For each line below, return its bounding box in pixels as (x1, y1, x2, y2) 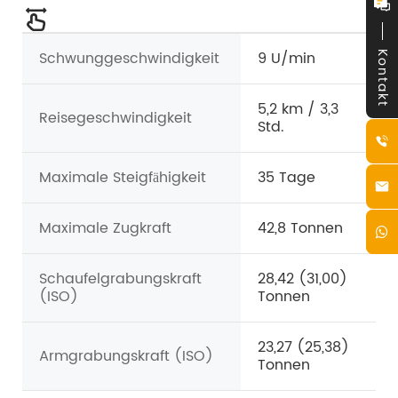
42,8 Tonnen (258, 217, 343, 241)
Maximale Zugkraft (39, 217, 171, 241)
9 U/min (258, 47, 315, 71)
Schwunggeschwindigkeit (39, 47, 219, 71)
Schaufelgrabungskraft (39, 267, 202, 291)
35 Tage (258, 166, 315, 190)
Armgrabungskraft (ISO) (39, 345, 213, 369)
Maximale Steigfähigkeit (39, 166, 206, 190)
